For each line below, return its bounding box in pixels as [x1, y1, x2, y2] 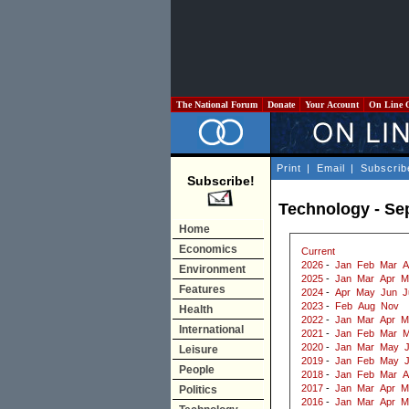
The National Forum [173, 100, 260, 110]
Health [179, 303, 213, 316]
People [179, 363, 215, 376]
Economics [179, 243, 237, 256]
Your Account [302, 100, 362, 110]
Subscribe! [186, 173, 255, 188]
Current [301, 246, 335, 257]
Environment [179, 263, 246, 276]
